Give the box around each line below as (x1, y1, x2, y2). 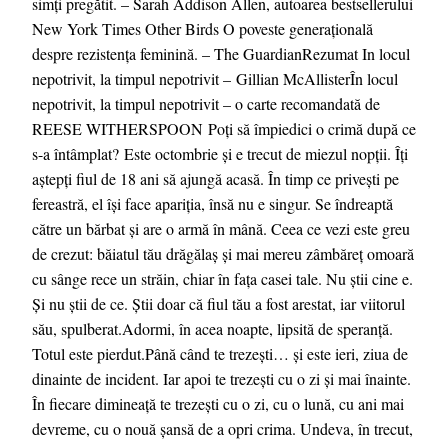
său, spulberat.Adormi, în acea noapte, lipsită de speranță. (32, 317, 393, 339)
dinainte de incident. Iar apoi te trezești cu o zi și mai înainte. (32, 367, 411, 389)
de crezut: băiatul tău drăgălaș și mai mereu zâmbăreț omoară (32, 242, 414, 264)
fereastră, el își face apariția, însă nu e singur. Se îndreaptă (32, 192, 393, 214)
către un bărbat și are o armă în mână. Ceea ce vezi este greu (32, 217, 410, 239)
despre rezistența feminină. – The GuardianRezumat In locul (32, 42, 410, 64)
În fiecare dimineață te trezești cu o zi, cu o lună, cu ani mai (32, 392, 404, 414)
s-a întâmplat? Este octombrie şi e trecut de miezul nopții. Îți (32, 142, 408, 164)
